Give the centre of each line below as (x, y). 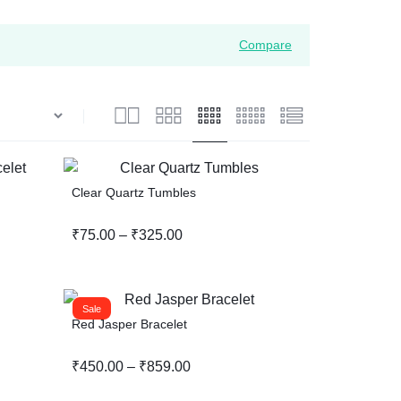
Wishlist (164, 19)
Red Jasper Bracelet (129, 324)
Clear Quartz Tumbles (134, 193)
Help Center (177, 133)
